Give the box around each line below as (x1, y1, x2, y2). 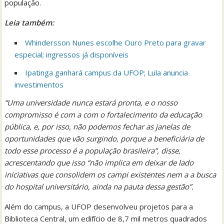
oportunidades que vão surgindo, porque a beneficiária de (4, 133, 204, 144)
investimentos (14, 79, 64, 90)
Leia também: (4, 17, 54, 28)
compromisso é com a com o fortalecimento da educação (4, 109, 202, 120)
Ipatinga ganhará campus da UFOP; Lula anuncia (25, 67, 188, 78)
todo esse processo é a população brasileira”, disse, (4, 145, 181, 156)
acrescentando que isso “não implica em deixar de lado (4, 157, 194, 168)
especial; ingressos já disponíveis (14, 49, 129, 60)
